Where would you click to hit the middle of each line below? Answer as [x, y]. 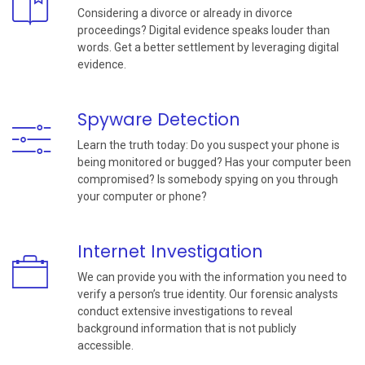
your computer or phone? [142, 197]
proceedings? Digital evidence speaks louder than [204, 31]
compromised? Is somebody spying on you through [208, 180]
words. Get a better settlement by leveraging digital [208, 48]
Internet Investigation [170, 252]
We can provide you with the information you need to [212, 277]
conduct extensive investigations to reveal [185, 312]
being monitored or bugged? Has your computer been [214, 163]
